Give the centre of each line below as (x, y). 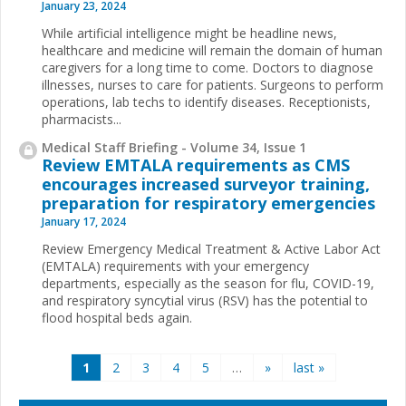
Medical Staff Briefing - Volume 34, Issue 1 (174, 147)
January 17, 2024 (84, 222)
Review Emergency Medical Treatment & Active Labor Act (211, 249)
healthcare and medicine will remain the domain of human (212, 51)
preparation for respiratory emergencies (208, 203)
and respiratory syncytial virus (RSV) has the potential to (205, 300)
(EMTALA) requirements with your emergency (175, 266)
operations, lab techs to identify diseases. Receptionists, (206, 102)
